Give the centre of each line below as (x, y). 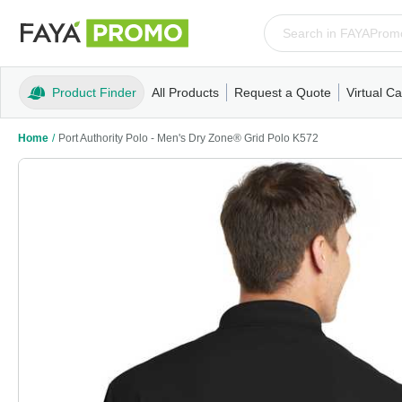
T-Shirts (210, 123)
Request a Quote (283, 92)
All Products (185, 92)
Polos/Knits (321, 123)
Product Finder (94, 92)
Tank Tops (261, 123)
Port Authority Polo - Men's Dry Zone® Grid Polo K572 (188, 138)
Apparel (166, 123)
